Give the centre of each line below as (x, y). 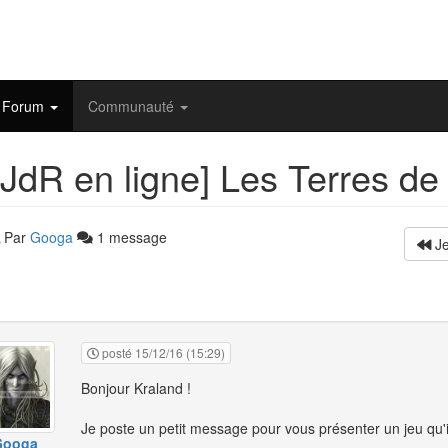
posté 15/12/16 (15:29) (162, 353)
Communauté (133, 106)
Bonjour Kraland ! (136, 388)
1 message (129, 237)
